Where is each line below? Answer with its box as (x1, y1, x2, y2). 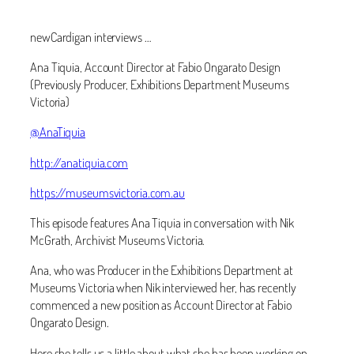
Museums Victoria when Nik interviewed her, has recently (30, 279, 296, 296)
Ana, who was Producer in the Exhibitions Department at (30, 262, 293, 279)
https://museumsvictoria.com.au (30, 183, 185, 201)
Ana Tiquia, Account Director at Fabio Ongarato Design (30, 58, 281, 76)
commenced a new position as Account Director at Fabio (30, 296, 292, 314)
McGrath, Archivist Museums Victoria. (30, 232, 205, 249)
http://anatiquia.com (30, 153, 128, 171)
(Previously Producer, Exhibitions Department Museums (30, 76, 289, 93)
